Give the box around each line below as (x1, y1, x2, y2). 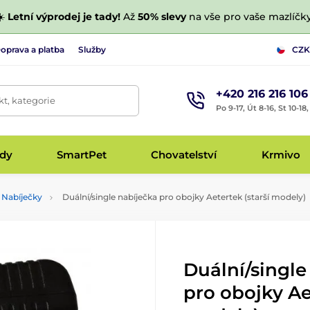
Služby (78, 44, 106, 55)
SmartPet (57, 147, 107, 161)
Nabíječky (1, 192, 42, 202)
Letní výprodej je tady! (7, 10, 120, 23)
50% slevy (137, 10, 186, 23)
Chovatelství (151, 147, 217, 161)
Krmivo (261, 147, 300, 161)
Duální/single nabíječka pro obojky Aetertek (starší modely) (60, 192, 306, 202)
